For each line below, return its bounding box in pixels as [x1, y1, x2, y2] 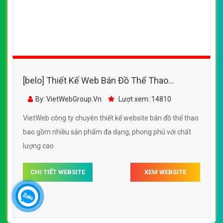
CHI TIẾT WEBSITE [30, 71, 85, 79]
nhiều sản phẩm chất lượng [23, 44, 108, 53]
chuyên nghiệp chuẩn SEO [23, 5, 126, 16]
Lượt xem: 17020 [117, 11, 171, 20]
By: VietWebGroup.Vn [35, 11, 102, 20]
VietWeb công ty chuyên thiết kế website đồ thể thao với [23, 30, 196, 39]
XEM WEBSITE [144, 71, 186, 79]
